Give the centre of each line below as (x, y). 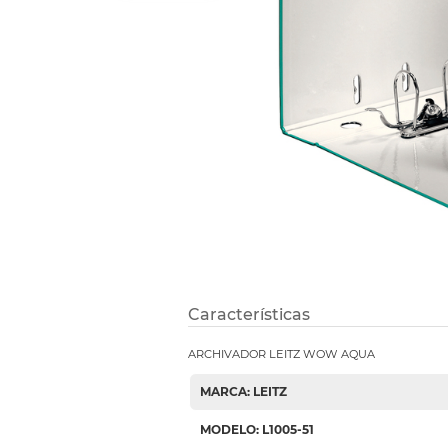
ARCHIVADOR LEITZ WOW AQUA (281, 354)
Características (248, 315)
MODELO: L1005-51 (256, 430)
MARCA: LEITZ (243, 392)
